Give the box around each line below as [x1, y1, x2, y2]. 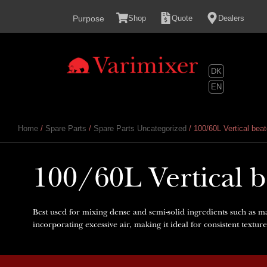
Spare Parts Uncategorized [94, 124, 187, 133]
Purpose [73, 14, 104, 23]
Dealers [218, 14, 244, 23]
